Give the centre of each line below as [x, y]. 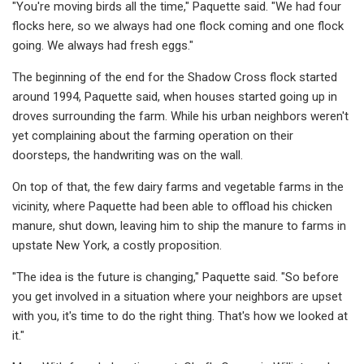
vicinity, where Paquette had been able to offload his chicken [172, 206]
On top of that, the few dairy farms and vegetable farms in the [178, 186]
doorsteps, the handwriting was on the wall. [128, 155]
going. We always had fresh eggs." [103, 45]
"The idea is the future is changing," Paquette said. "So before [175, 277]
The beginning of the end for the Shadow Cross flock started [175, 77]
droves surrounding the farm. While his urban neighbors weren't [180, 116]
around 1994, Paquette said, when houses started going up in [175, 96]
